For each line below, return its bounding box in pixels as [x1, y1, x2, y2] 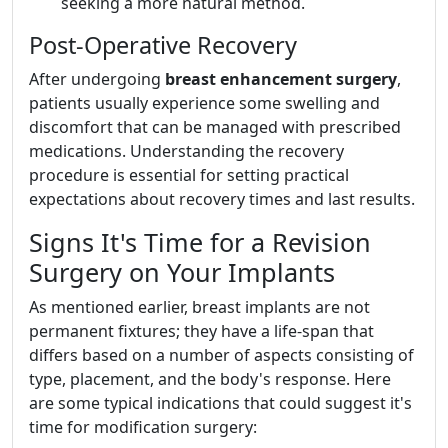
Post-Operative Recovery [29, 29, 297, 61]
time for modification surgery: [29, 416, 257, 438]
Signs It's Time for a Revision [29, 225, 371, 259]
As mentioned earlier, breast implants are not [29, 296, 370, 318]
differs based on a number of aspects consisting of [29, 344, 414, 366]
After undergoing [29, 68, 165, 90]
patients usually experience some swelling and [29, 92, 380, 114]
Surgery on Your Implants [29, 255, 335, 289]
